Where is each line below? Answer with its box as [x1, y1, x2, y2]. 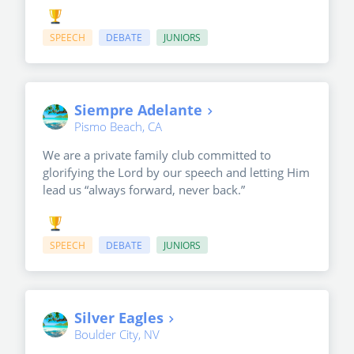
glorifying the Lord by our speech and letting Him [43, 164, 310, 181]
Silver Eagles [74, 308, 164, 328]
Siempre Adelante [74, 100, 202, 120]
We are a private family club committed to [43, 147, 271, 164]
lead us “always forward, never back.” [43, 182, 245, 198]
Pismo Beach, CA [74, 119, 162, 135]
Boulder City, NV [74, 326, 160, 343]
